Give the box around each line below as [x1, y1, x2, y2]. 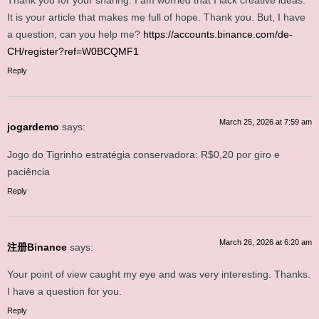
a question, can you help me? [7, 28, 143, 41]
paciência [7, 165, 50, 177]
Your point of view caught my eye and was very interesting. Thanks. [7, 268, 310, 281]
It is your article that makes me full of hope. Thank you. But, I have [7, 11, 305, 23]
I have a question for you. [7, 286, 122, 298]
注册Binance [7, 241, 67, 253]
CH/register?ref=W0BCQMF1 [7, 46, 139, 58]
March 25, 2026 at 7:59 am [219, 117, 312, 127]
